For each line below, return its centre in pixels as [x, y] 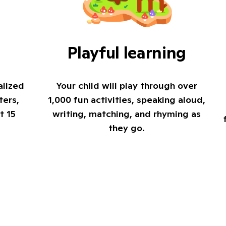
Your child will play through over [127, 85]
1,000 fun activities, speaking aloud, [127, 99]
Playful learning [127, 53]
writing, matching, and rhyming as [127, 114]
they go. [127, 128]
